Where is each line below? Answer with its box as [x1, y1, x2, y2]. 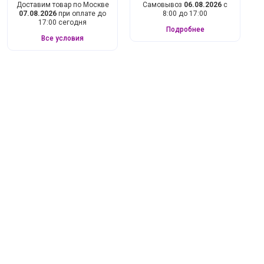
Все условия [41, 34, 84, 42]
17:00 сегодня [38, 18, 87, 27]
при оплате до [57, 9, 106, 18]
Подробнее [166, 25, 204, 34]
